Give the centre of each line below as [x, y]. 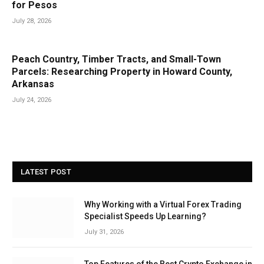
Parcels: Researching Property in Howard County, [122, 72]
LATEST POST [46, 172]
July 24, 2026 [32, 100]
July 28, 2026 [32, 21]
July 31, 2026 [104, 232]
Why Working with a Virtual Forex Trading [163, 205]
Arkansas [33, 84]
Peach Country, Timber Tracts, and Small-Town [116, 60]
